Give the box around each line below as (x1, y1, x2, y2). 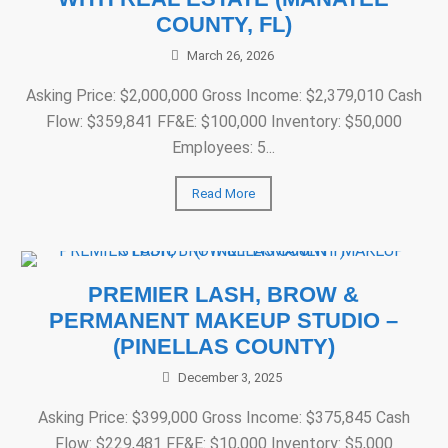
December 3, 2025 (178, 370, 283, 385)
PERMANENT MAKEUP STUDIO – (49, 308, 399, 333)
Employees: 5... (172, 138, 276, 157)
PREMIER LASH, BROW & (88, 282, 360, 307)
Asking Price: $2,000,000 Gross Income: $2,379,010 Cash (25, 86, 422, 105)
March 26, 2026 (186, 48, 274, 63)
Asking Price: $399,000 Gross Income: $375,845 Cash (37, 408, 410, 427)
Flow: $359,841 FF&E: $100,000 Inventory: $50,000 (45, 112, 402, 131)
